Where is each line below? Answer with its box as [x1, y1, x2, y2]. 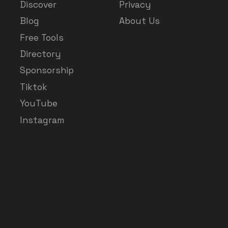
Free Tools [20, 32, 64, 43]
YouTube [20, 98, 58, 109]
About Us [119, 15, 160, 27]
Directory [20, 48, 62, 60]
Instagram [20, 114, 65, 126]
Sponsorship [20, 65, 74, 76]
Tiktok [20, 81, 48, 93]
